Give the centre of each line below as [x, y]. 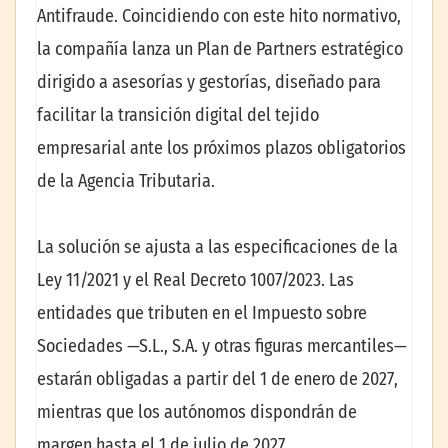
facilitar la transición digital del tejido [178, 115]
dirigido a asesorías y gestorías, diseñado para [209, 82]
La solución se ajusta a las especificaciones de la [217, 246]
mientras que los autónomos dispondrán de [197, 411]
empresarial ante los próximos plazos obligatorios [221, 148]
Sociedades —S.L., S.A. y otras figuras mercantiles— [222, 345]
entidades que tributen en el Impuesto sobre [202, 312]
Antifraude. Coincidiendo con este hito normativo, [219, 16]
